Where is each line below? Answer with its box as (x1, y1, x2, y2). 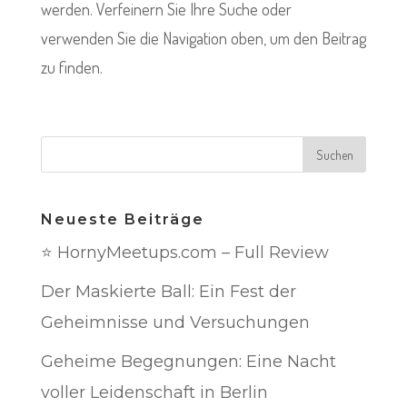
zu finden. (40, 57, 103, 78)
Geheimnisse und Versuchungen (40, 312, 310, 333)
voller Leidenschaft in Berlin (40, 382, 268, 402)
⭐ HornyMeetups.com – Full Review (40, 242, 329, 263)
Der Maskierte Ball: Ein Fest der (40, 281, 296, 302)
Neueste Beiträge (40, 210, 204, 228)
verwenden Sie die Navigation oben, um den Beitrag (40, 28, 366, 49)
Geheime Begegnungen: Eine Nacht (40, 351, 336, 372)
